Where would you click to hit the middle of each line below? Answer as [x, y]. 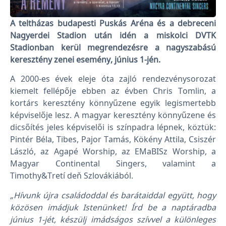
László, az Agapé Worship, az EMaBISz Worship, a [113, 152]
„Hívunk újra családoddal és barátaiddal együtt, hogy [113, 195]
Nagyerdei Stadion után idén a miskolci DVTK [113, 35]
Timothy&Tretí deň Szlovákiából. [72, 176]
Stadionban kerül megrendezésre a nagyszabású [113, 47]
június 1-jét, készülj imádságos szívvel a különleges [113, 219]
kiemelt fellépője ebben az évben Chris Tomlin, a [113, 91]
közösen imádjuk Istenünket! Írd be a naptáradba [113, 207]
